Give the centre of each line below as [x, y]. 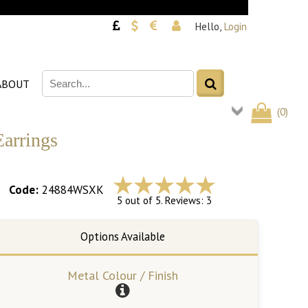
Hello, [208, 26]
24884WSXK [73, 190]
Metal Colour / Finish [122, 276]
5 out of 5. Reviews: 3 [164, 201]
